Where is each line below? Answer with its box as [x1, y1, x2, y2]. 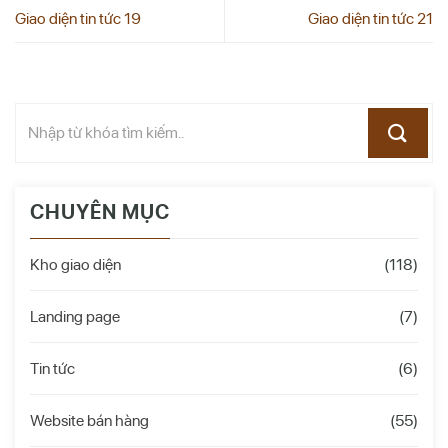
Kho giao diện [30, 254, 121, 274]
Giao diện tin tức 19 [15, 8, 141, 28]
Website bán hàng [30, 410, 149, 430]
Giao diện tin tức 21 [308, 8, 433, 28]
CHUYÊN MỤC [30, 199, 170, 224]
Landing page [30, 306, 120, 326]
